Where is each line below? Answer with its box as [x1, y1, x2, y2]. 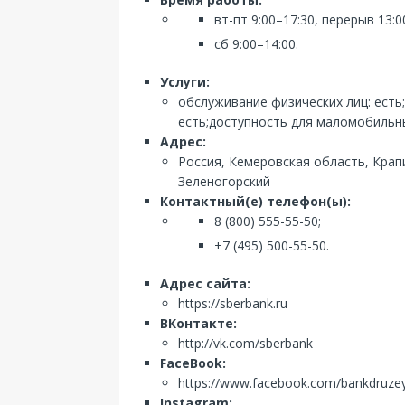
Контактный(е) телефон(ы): [160, 193, 351, 210]
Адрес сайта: [160, 275, 250, 292]
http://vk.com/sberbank [178, 334, 313, 352]
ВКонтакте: [160, 315, 237, 332]
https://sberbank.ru [178, 295, 287, 312]
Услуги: [160, 73, 210, 90]
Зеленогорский [178, 173, 270, 190]
